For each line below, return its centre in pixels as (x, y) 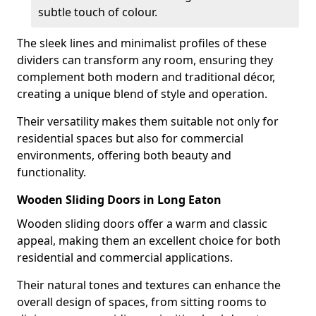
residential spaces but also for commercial (130, 138)
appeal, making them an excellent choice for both (149, 241)
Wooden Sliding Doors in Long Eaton (119, 200)
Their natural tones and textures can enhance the (149, 285)
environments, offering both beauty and (124, 155)
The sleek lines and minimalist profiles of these (142, 43)
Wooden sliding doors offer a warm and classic (142, 224)
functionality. (51, 172)
